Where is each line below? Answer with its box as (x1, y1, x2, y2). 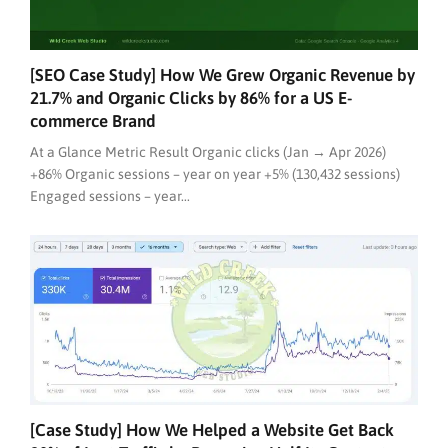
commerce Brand (30, 110, 156, 131)
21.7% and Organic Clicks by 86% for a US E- (30, 87, 352, 108)
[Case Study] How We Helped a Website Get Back (30, 420, 394, 441)
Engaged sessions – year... (30, 187, 190, 204)
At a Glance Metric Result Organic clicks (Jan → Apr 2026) (30, 143, 386, 160)
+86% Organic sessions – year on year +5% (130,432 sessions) (30, 165, 400, 182)
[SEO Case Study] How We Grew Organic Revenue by (30, 64, 415, 85)
